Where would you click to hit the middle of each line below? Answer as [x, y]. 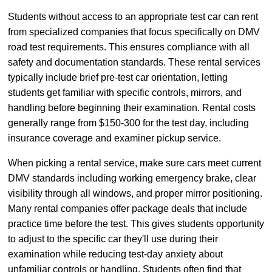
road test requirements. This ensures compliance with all [129, 47]
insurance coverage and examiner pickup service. [114, 138]
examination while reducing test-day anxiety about [115, 254]
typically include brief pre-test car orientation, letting [118, 78]
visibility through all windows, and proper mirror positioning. [135, 194]
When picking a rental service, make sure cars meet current [134, 163]
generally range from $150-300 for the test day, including [128, 123]
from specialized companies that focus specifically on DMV [134, 32]
